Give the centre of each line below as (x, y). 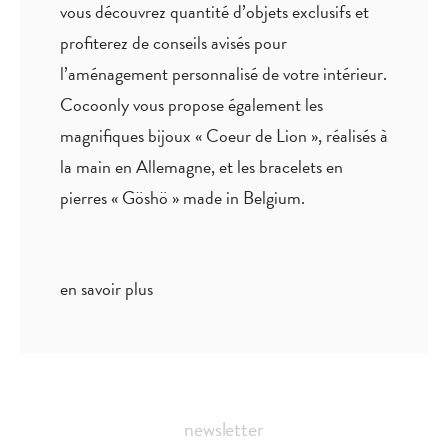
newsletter (224, 428)
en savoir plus (106, 288)
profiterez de (106, 42)
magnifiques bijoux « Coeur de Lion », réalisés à (224, 135)
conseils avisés (201, 42)
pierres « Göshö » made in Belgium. (182, 197)
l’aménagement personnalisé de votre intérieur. (223, 73)
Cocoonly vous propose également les (191, 104)
